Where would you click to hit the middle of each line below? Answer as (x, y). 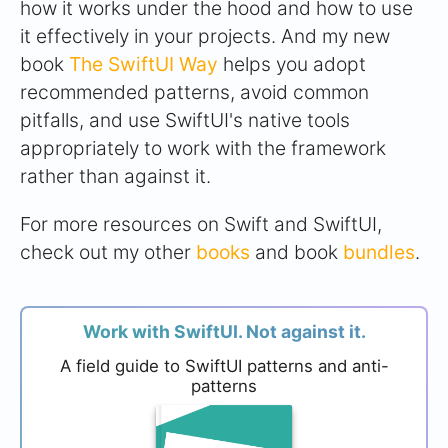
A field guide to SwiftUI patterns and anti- (224, 366)
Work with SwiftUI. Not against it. (224, 332)
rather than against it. (115, 176)
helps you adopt (292, 64)
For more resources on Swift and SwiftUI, (201, 224)
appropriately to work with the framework (203, 148)
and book (296, 252)
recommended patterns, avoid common (194, 92)
